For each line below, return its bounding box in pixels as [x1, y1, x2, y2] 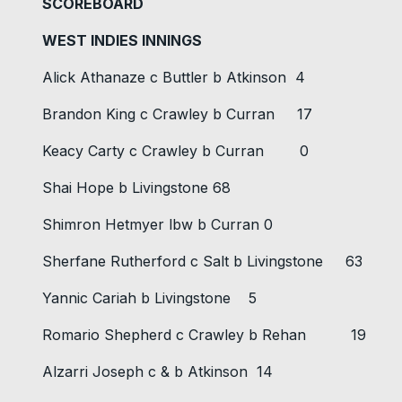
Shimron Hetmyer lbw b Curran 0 [42, 215, 273, 234]
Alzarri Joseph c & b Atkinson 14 [42, 363, 273, 381]
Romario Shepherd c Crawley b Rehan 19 [42, 326, 366, 345]
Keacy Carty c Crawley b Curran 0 [42, 142, 309, 161]
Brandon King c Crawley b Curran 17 [42, 105, 312, 124]
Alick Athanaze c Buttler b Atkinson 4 [42, 68, 305, 87]
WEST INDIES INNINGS [42, 31, 202, 50]
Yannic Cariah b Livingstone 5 [42, 289, 257, 308]
